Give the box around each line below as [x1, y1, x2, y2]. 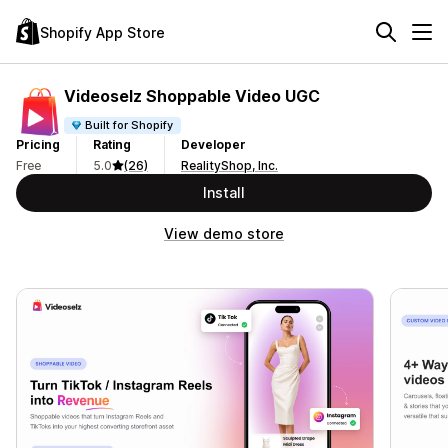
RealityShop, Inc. [181, 158, 278, 173]
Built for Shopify [85, 117, 174, 132]
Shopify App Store [40, 23, 165, 41]
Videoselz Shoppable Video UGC [64, 85, 320, 106]
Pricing [16, 137, 60, 152]
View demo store [164, 225, 284, 242]
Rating [93, 137, 131, 152]
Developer [181, 137, 246, 152]
